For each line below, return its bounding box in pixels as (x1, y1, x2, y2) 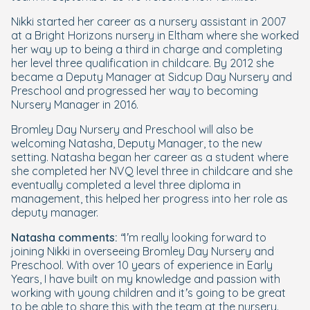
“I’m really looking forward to (120, 230, 266, 244)
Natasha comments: (11, 230, 118, 244)
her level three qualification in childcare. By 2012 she (11, 56, 274, 70)
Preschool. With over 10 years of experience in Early (11, 258, 273, 272)
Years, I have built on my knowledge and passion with (11, 272, 280, 286)
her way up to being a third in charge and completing (11, 42, 282, 56)
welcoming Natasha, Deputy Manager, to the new (11, 136, 262, 150)
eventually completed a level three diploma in (11, 178, 241, 192)
